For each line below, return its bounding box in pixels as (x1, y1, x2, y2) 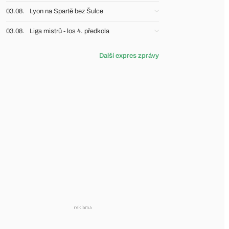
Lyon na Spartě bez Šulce (30, 8, 103, 15)
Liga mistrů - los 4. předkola (30, 28, 109, 35)
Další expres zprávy (99, 52, 159, 59)
